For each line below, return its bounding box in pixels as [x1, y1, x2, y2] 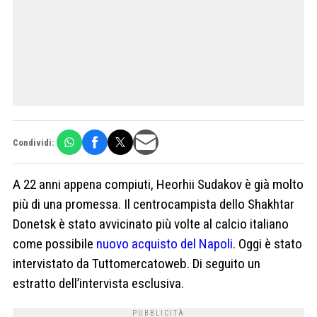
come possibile [13, 236, 96, 253]
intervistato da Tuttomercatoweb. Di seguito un [13, 255, 260, 272]
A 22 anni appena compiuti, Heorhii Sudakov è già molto [13, 176, 304, 193]
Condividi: [13, 137, 54, 148]
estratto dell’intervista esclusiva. [13, 275, 184, 292]
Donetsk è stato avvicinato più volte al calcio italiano [13, 216, 289, 233]
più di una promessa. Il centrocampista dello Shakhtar [13, 196, 294, 213]
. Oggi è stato [233, 236, 302, 253]
